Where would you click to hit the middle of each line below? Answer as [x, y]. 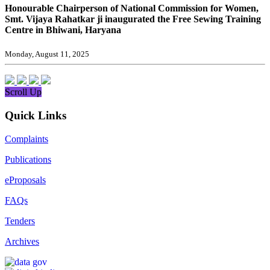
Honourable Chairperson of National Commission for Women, [132, 8]
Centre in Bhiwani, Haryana [63, 30]
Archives [22, 241]
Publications [28, 159]
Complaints [27, 139]
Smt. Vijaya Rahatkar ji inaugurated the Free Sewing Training [133, 19]
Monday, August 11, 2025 [47, 54]
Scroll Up [23, 92]
